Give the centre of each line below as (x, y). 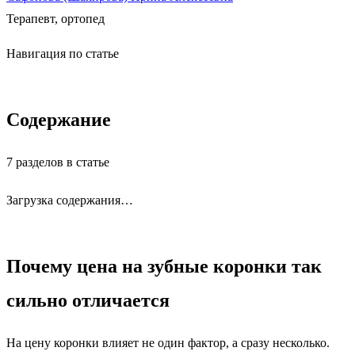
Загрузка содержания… (70, 200)
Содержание (59, 120)
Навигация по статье (63, 54)
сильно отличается (88, 301)
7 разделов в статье (58, 162)
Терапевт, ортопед (55, 19)
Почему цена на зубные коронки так (164, 267)
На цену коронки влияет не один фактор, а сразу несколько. (168, 343)
